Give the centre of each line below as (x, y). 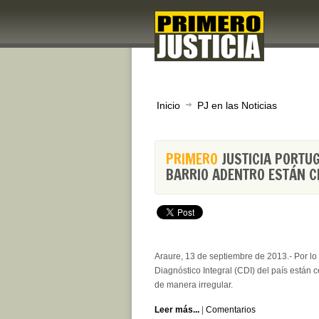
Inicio (168, 105)
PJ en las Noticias (237, 105)
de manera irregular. (194, 285)
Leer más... (177, 310)
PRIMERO (192, 159)
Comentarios (231, 310)
